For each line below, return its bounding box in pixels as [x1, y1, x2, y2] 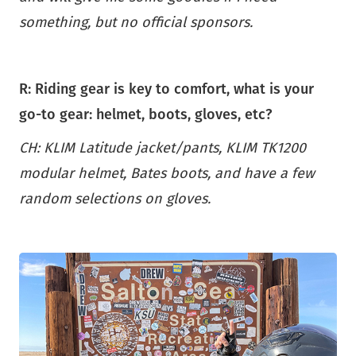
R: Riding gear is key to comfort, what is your [19, 80, 314, 99]
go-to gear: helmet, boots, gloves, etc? [19, 106, 276, 124]
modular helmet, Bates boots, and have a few [19, 164, 315, 183]
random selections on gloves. [19, 190, 211, 208]
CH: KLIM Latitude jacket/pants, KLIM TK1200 [19, 139, 306, 157]
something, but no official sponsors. [19, 14, 253, 32]
